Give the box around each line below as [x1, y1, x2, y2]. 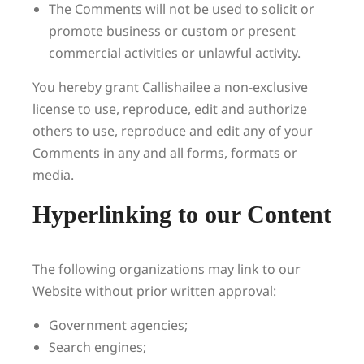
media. [32, 166, 74, 184]
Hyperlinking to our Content [32, 201, 331, 227]
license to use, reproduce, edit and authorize [32, 100, 307, 118]
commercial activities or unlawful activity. [49, 44, 301, 62]
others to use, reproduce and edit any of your [32, 122, 313, 140]
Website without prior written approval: [32, 282, 276, 300]
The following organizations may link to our [32, 260, 301, 278]
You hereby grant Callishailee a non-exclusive [32, 78, 308, 96]
